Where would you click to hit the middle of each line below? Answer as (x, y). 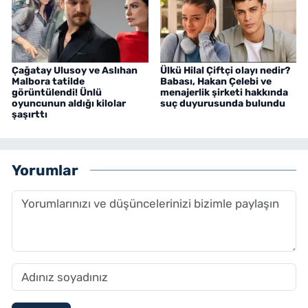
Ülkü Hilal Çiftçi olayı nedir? (225, 71)
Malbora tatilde (48, 82)
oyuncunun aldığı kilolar (69, 104)
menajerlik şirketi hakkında (224, 93)
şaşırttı (30, 115)
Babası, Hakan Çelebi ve (216, 82)
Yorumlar (45, 170)
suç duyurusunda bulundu (222, 104)
